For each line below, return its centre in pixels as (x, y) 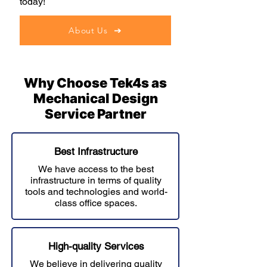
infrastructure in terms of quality (96, 180)
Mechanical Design (95, 98)
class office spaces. (96, 203)
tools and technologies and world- (96, 192)
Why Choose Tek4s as (95, 83)
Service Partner (95, 114)
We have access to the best (96, 169)
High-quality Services (96, 246)
